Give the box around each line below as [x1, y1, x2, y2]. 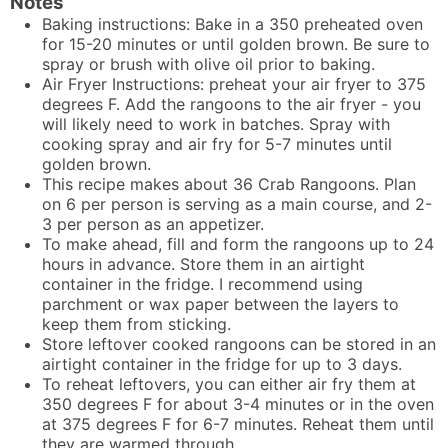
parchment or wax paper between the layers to [42, 294, 399, 315]
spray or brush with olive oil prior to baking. [42, 54, 375, 75]
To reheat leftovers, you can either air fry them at [42, 374, 416, 395]
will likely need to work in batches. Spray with [42, 114, 390, 135]
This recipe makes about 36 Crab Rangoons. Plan [42, 174, 416, 195]
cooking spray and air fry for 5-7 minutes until [42, 134, 392, 155]
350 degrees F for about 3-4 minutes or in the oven [42, 394, 434, 415]
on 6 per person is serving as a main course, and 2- [42, 194, 432, 215]
